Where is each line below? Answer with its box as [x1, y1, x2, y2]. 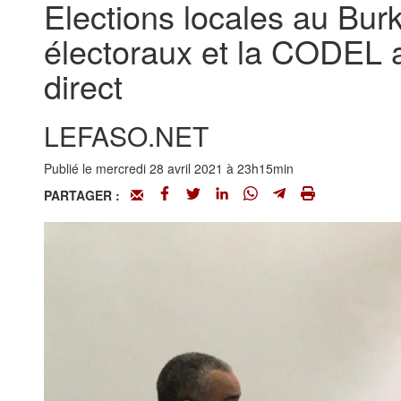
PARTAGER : [43, 186, 131, 204]
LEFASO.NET [43, 116, 209, 155]
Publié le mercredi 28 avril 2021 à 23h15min [43, 159, 294, 177]
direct [43, 63, 123, 108]
